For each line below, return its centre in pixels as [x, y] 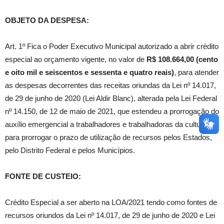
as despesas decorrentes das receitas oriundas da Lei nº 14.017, [110, 85]
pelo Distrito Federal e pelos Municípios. [70, 150]
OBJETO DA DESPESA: [47, 20]
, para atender [196, 72]
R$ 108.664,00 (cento [182, 59]
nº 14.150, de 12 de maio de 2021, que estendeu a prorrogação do [112, 111]
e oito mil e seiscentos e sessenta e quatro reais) [89, 72]
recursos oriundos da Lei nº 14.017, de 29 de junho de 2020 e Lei [110, 215]
